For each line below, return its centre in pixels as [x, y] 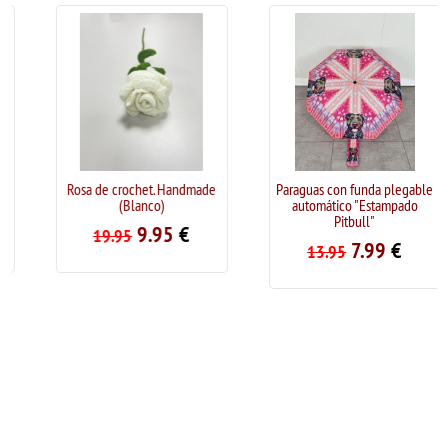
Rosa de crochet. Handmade [118, 189]
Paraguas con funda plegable [331, 189]
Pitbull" [331, 221]
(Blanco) [117, 205]
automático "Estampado [330, 205]
